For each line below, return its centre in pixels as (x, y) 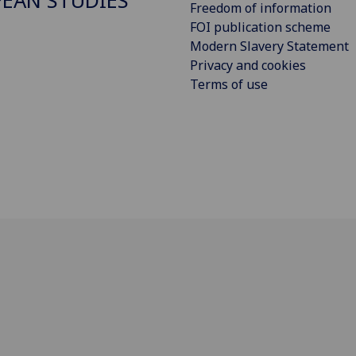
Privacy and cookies (248, 65)
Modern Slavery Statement (269, 46)
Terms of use (229, 84)
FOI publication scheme (260, 27)
